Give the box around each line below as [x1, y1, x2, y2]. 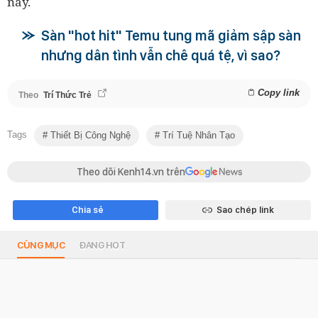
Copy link [258, 87, 300, 98]
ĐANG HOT [79, 239, 125, 251]
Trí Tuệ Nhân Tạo [160, 130, 235, 141]
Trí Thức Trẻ [43, 89, 92, 100]
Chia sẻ [71, 204, 104, 216]
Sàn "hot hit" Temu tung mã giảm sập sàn [41, 27, 301, 45]
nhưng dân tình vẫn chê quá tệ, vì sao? [41, 47, 280, 65]
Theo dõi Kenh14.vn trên [76, 165, 185, 179]
